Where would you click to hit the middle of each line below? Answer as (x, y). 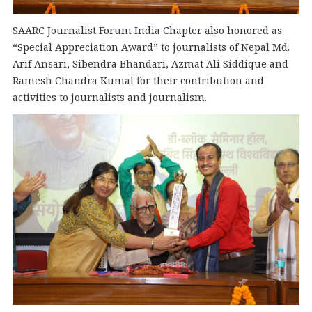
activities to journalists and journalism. (109, 97)
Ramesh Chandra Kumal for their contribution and (138, 80)
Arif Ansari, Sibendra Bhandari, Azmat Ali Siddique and (150, 63)
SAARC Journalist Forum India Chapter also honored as (147, 30)
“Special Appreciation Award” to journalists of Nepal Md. (151, 47)
